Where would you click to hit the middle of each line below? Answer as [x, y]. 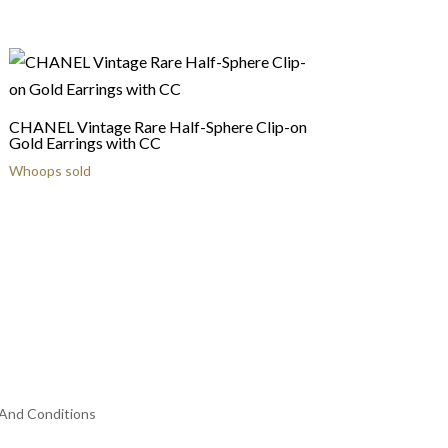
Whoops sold [49, 170]
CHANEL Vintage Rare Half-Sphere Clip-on [157, 126]
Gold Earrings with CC [84, 142]
